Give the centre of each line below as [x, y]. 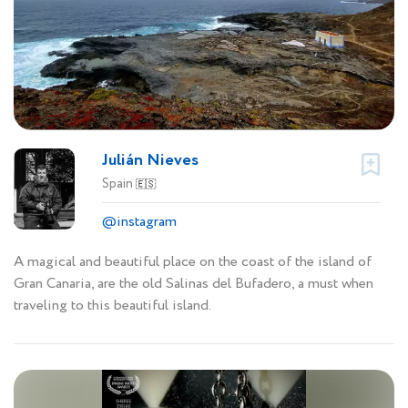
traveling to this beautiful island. [112, 306]
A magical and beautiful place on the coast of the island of [193, 262]
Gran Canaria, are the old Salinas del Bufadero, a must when [194, 284]
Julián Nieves [150, 161]
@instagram [139, 222]
